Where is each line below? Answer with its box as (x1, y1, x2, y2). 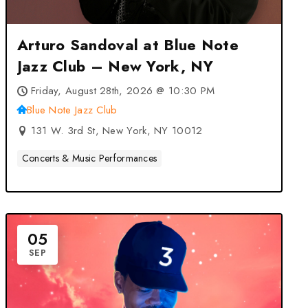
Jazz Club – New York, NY (16, 55, 213, 77)
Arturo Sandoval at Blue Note (16, 34, 239, 56)
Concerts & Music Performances (21, 151, 157, 165)
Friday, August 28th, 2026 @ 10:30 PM (30, 83, 215, 98)
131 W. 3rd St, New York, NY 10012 (30, 123, 203, 138)
